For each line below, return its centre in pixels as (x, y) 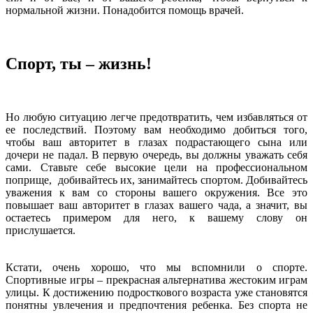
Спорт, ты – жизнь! (79, 63)
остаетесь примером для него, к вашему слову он (156, 217)
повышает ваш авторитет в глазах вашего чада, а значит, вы (156, 205)
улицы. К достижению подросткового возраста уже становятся (156, 292)
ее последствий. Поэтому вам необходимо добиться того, (156, 129)
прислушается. (41, 230)
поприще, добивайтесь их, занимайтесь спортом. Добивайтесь (156, 180)
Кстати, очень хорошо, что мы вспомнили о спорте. (156, 267)
